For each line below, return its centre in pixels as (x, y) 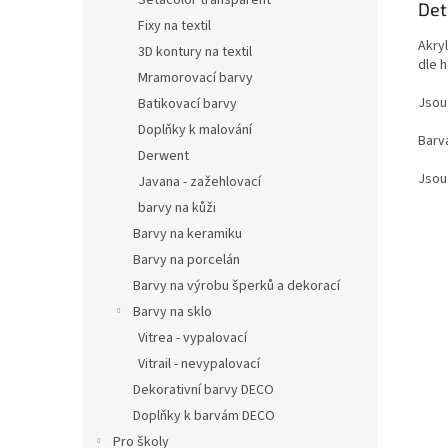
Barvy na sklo (172, 312)
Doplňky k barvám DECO (204, 416)
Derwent (163, 156)
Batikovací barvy (187, 104)
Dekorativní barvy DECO (203, 390)
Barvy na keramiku (187, 234)
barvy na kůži (177, 208)
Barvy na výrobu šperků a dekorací (236, 286)
